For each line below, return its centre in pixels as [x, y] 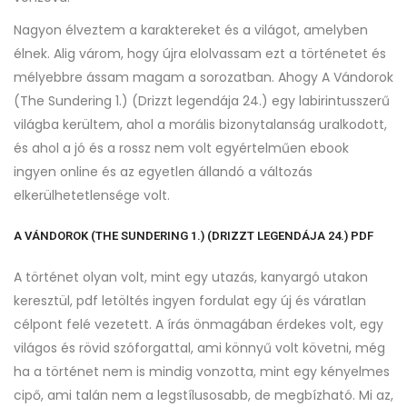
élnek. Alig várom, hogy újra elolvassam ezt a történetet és [200, 54]
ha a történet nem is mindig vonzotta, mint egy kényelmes [202, 372]
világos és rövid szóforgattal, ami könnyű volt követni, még [199, 348]
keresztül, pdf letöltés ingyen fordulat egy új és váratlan [190, 301]
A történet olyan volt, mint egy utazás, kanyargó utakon [191, 277]
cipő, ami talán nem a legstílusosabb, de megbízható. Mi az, [203, 395]
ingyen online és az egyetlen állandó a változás [163, 172]
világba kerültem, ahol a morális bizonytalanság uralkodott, [200, 124]
